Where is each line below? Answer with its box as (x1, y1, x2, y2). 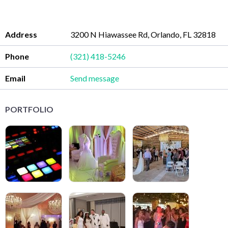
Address (5, 29, 37, 39)
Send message (89, 73, 120, 83)
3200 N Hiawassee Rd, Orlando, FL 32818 (70, 29, 216, 39)
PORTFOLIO (5, 104, 53, 114)
